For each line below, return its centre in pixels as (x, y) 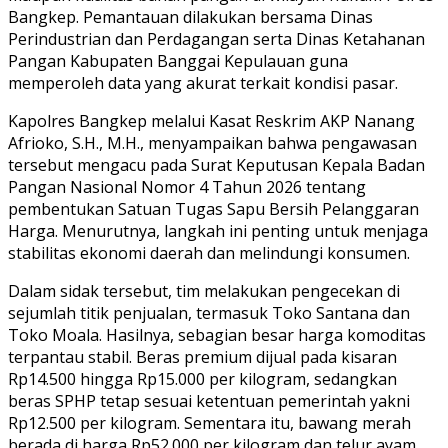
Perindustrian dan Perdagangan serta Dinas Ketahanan (216, 38)
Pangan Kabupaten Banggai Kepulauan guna (178, 60)
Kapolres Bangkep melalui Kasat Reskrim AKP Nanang (211, 120)
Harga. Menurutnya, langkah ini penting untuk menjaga (218, 230)
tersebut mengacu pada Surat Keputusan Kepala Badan (216, 164)
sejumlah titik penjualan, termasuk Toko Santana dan (209, 312)
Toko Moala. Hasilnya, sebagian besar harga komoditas (217, 334)
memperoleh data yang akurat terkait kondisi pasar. (203, 82)
